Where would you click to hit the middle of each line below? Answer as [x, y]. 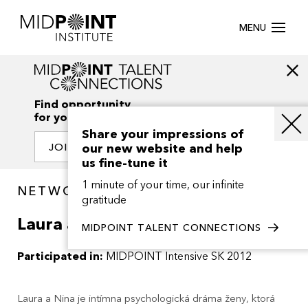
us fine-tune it [125, 163]
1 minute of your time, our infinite [163, 185]
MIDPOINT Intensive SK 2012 [179, 257]
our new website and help [162, 149]
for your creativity [85, 118]
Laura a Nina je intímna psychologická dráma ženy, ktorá [146, 299]
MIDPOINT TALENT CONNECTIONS [172, 228]
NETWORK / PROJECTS [106, 192]
